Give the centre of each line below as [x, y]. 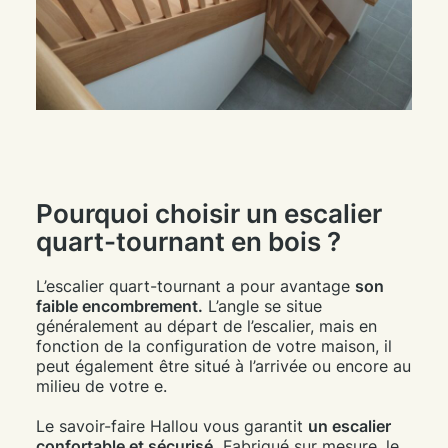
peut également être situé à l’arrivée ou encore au [223, 366]
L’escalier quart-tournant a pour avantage [195, 286]
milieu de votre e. [101, 386]
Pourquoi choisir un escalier [208, 214]
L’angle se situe [262, 306]
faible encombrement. [119, 306]
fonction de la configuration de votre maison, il [213, 346]
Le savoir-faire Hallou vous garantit [171, 426]
